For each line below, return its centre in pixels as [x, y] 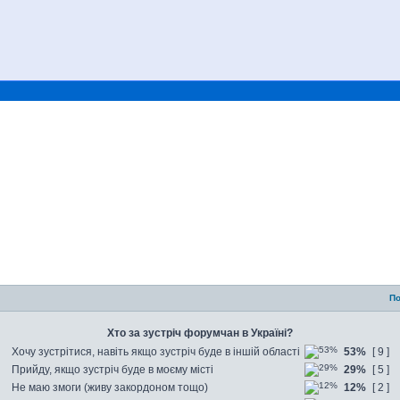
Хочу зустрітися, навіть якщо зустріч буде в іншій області [156, 352]
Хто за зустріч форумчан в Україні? [200, 333]
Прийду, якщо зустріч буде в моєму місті [112, 370]
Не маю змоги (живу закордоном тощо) [110, 387]
